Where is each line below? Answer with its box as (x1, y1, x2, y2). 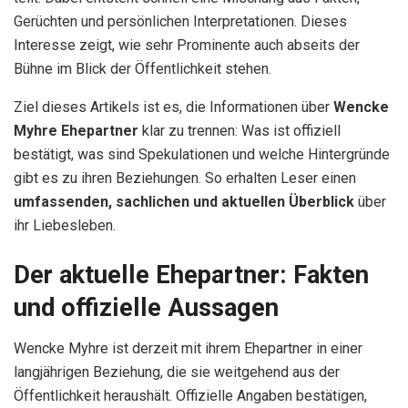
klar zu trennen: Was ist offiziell (138, 122, 341, 140)
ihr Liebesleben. (14, 217, 116, 235)
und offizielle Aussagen (14, 292, 279, 322)
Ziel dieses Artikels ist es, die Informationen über (14, 98, 333, 117)
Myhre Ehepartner (14, 122, 138, 140)
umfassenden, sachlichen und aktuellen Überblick (14, 193, 354, 211)
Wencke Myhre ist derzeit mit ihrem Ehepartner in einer (14, 339, 362, 357)
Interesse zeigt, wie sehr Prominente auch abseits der (14, 36, 360, 55)
